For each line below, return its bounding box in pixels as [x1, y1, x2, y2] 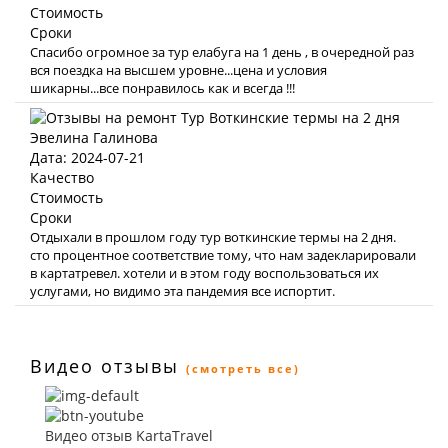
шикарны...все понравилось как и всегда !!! [30, 79, 295, 97]
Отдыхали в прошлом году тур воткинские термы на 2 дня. [30, 228, 396, 246]
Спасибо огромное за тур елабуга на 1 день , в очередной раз [30, 43, 414, 61]
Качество [30, 168, 94, 187]
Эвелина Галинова [30, 128, 158, 147]
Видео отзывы [30, 354, 179, 378]
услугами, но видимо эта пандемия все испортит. [30, 282, 335, 300]
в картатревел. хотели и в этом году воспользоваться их [30, 264, 379, 282]
